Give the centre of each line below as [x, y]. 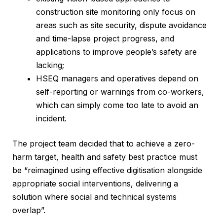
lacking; [50, 65]
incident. [51, 119]
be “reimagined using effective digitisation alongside [107, 170]
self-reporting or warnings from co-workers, [120, 92]
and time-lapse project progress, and [105, 39]
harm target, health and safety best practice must [105, 157]
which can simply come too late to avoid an [117, 105]
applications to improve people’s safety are [116, 52]
